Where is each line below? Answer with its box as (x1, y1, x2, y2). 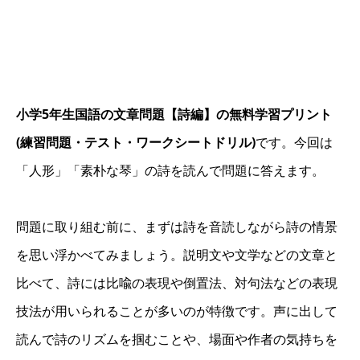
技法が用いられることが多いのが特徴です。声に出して (16, 301, 337, 320)
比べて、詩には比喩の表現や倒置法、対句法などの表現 (16, 273, 337, 292)
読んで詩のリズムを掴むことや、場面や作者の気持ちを (16, 329, 337, 348)
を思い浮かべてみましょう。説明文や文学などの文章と (16, 245, 337, 264)
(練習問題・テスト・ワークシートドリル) (16, 133, 256, 151)
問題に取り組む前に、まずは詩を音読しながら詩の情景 (16, 217, 337, 235)
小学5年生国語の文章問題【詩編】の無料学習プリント (16, 104, 332, 123)
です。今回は (256, 133, 333, 151)
